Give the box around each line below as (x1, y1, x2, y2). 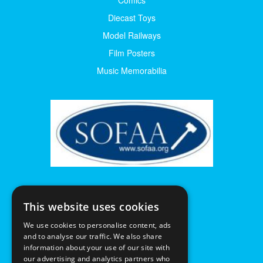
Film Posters (108, 46, 155, 59)
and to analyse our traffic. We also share (23, 231, 163, 241)
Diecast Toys (107, 11, 156, 23)
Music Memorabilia (96, 64, 167, 76)
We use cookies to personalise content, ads (23, 220, 171, 230)
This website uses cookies (23, 200, 159, 214)
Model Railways (102, 29, 161, 41)
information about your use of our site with (23, 242, 170, 252)
